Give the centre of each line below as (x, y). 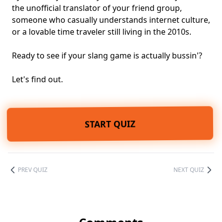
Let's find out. (37, 80)
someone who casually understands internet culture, (111, 20)
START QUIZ (111, 124)
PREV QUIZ (33, 170)
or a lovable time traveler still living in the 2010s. (102, 32)
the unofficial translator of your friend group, (97, 8)
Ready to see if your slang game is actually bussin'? (107, 56)
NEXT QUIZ (189, 170)
